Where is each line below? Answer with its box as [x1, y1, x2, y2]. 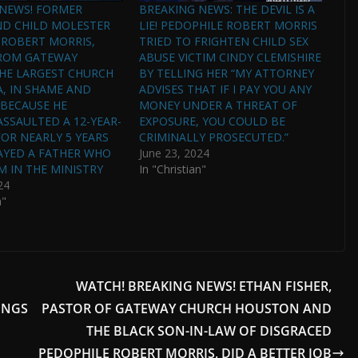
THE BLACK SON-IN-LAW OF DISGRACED [86, 321, 332, 340]
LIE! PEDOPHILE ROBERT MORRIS [138, 17, 317, 33]
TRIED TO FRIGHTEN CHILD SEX [138, 33, 308, 49]
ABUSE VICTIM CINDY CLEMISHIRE [138, 49, 321, 65]
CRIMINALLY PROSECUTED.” [138, 129, 292, 145]
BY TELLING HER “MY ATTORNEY [138, 65, 314, 81]
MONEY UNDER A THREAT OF [138, 97, 297, 113]
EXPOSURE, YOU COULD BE [138, 113, 285, 129]
